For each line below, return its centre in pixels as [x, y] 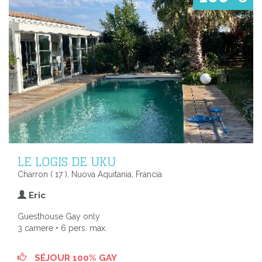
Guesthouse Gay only [59, 216]
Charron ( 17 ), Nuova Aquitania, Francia [90, 174]
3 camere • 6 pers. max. [62, 228]
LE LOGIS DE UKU [67, 161]
